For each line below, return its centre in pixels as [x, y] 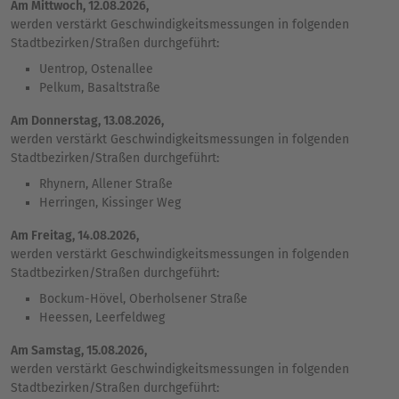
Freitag [50, 235]
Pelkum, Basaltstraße [100, 87]
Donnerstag [63, 120]
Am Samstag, [49, 350]
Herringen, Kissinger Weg [110, 202]
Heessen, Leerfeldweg [102, 317]
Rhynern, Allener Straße [106, 183]
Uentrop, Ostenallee [96, 69]
